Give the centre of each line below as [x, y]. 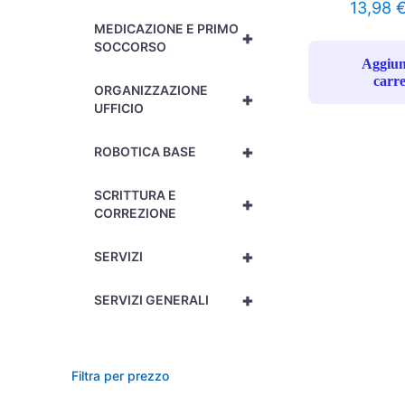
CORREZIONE [136, 213]
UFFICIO [119, 108]
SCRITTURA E [136, 195]
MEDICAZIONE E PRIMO [167, 28]
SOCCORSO [131, 47]
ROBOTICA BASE [146, 151]
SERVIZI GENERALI [152, 300]
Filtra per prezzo [121, 376]
